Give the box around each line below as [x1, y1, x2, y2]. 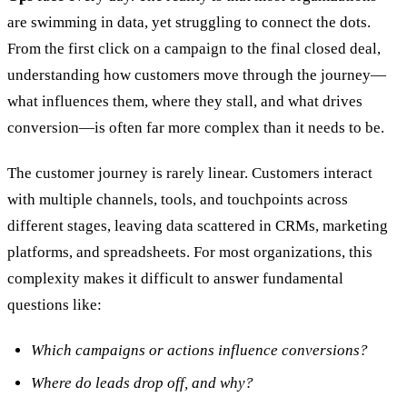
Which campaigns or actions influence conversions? [30, 342, 368, 360]
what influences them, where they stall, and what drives [7, 92, 362, 110]
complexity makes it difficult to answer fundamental [7, 270, 343, 288]
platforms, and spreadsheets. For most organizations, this [7, 243, 372, 262]
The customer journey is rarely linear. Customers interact [7, 164, 372, 183]
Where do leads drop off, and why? [30, 374, 253, 392]
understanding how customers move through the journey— [7, 65, 386, 84]
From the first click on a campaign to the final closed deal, [7, 39, 381, 57]
